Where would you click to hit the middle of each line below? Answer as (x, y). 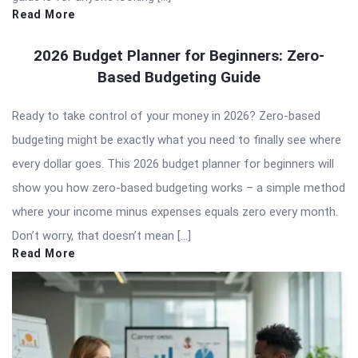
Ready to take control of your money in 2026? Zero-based (166, 116)
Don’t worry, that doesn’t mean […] (101, 236)
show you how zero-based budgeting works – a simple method (179, 188)
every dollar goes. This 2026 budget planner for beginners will (173, 164)
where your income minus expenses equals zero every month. (175, 212)
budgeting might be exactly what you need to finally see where (177, 140)
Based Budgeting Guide (179, 78)
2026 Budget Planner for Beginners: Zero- (179, 56)
